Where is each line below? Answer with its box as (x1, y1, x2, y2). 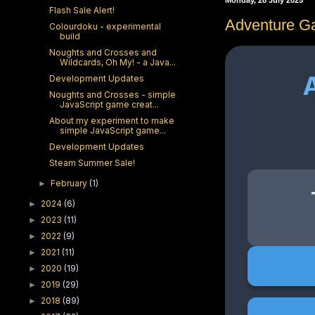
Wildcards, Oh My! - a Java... (59, 57, 176, 68)
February (51, 178, 90, 189)
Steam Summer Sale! (49, 157, 135, 169)
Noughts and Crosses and (49, 47, 157, 58)
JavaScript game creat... (59, 99, 159, 110)
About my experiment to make (49, 115, 174, 127)
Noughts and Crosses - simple (49, 89, 176, 101)
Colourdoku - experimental (49, 21, 161, 32)
